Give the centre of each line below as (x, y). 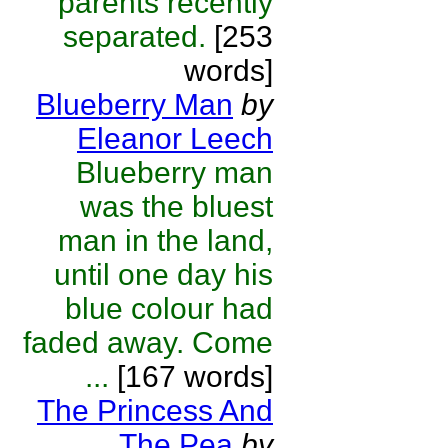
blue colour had (169, 308)
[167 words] (191, 376)
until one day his (163, 274)
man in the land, (165, 240)
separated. (134, 36)
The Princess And (155, 410)
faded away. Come (148, 342)
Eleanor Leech (175, 138)
